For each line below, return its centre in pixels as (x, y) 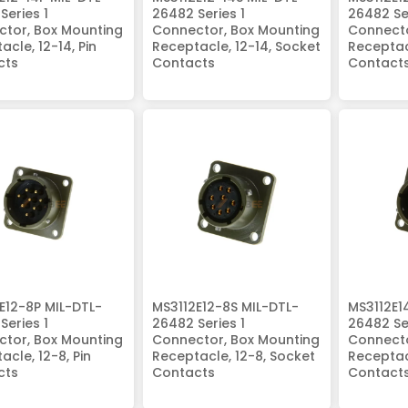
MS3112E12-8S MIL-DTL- (225, 307)
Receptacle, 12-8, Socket (233, 356)
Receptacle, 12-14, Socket (236, 47)
